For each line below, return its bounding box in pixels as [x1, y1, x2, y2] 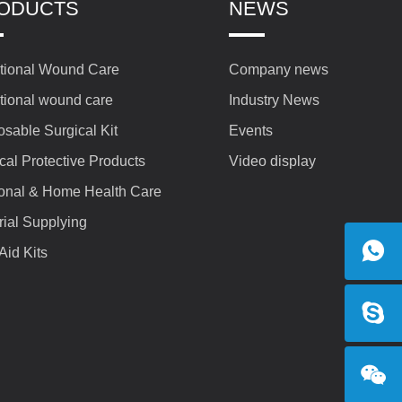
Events [229, 123, 273, 138]
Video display [229, 153, 316, 169]
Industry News [229, 92, 319, 108]
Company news [229, 62, 328, 77]
